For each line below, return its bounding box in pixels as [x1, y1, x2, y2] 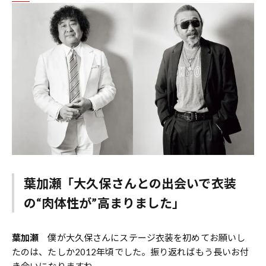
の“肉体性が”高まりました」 [23, 195, 185, 211]
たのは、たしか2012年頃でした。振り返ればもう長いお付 [12, 246, 249, 258]
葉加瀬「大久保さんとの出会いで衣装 [23, 176, 236, 191]
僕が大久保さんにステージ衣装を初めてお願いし [39, 232, 246, 243]
